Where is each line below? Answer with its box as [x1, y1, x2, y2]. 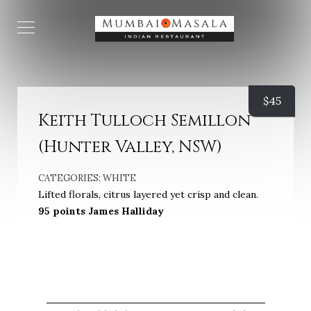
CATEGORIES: [38, 172, 103, 184]
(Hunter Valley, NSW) [38, 136, 222, 158]
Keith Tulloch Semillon [38, 110, 251, 132]
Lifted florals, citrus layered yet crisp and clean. [38, 188, 258, 201]
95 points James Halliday [38, 205, 164, 217]
